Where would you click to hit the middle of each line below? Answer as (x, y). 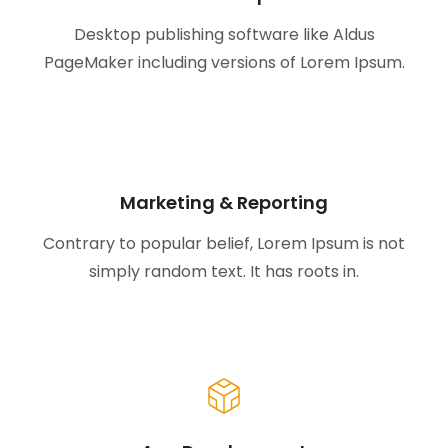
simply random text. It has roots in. (224, 271)
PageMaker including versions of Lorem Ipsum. (224, 62)
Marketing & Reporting (224, 202)
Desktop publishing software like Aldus (224, 34)
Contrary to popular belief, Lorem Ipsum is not (224, 243)
